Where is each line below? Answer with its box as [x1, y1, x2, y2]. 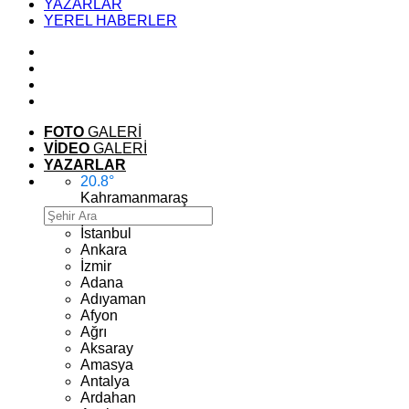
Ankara [80, 242, 127, 257]
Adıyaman [80, 291, 146, 307]
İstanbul [80, 225, 131, 241]
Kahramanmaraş [80, 190, 188, 205]
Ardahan [80, 390, 136, 405]
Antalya [80, 373, 130, 389]
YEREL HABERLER [44, 13, 177, 28]
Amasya [80, 357, 133, 372]
